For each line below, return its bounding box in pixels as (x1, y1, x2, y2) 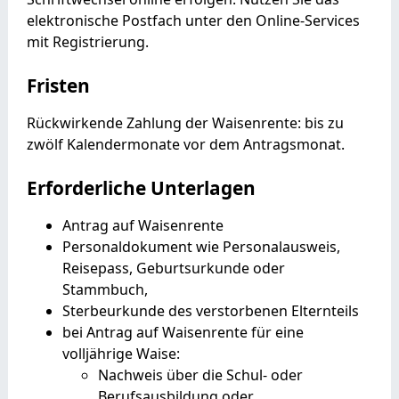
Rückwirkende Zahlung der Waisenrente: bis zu (26, 112, 344, 133)
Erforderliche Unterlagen (26, 175, 256, 200)
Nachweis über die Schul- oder (97, 364, 303, 385)
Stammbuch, (61, 279, 148, 299)
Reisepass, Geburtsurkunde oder (61, 257, 285, 278)
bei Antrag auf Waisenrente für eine (61, 322, 304, 342)
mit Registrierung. (26, 31, 149, 52)
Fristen (26, 72, 90, 98)
